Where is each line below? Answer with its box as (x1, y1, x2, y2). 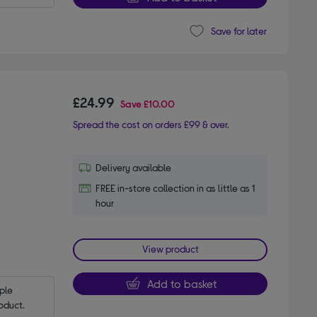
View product (142, 242, 199, 255)
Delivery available (96, 161, 172, 173)
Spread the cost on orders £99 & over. (73, 117, 230, 130)
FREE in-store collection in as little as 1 (96, 181, 255, 194)
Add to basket (146, 276, 217, 290)
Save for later (210, 25, 267, 38)
